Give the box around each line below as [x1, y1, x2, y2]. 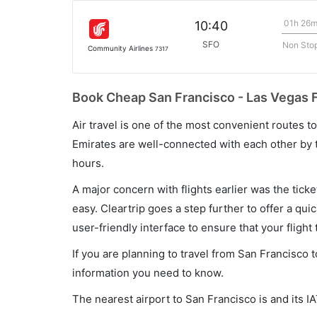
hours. [72, 156, 104, 170]
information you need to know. [72, 266, 224, 279]
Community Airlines [88, 44, 155, 52]
